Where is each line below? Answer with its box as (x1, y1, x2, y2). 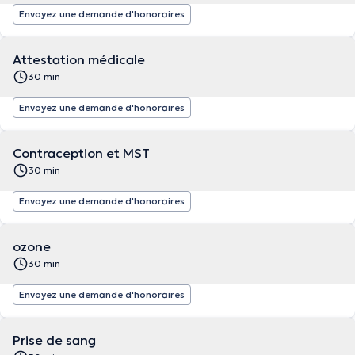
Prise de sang (13, 332, 96, 348)
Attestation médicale (13, 52, 145, 67)
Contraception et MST (13, 145, 150, 161)
